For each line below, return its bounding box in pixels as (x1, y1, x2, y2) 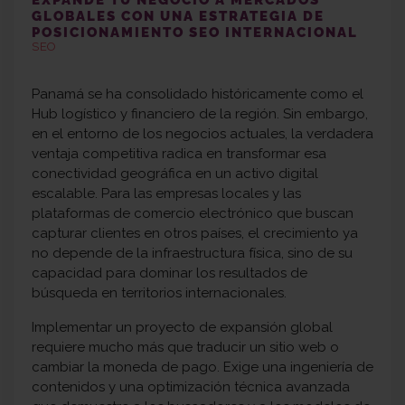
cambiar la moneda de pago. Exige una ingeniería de (32, 359, 373, 376)
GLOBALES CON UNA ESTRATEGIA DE (32, 8, 325, 25)
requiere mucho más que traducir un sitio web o (32, 339, 339, 356)
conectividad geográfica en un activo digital (32, 165, 318, 183)
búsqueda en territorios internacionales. (32, 285, 287, 302)
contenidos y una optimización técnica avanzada (32, 379, 350, 396)
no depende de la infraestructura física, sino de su (32, 245, 353, 262)
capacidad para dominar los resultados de (32, 265, 307, 282)
